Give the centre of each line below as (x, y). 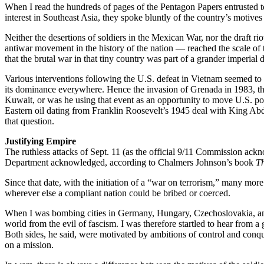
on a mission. (29, 245)
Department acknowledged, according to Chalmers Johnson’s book (130, 162)
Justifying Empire (40, 141)
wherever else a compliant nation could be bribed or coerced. (118, 193)
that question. (29, 121)
